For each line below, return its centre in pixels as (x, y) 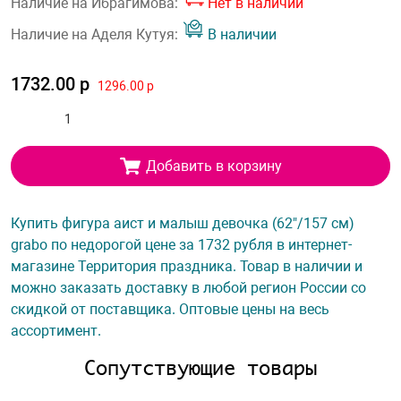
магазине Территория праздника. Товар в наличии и (187, 266)
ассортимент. (56, 331)
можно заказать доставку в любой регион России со (188, 288)
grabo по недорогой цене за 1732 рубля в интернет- (181, 245)
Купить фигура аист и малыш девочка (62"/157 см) (183, 223)
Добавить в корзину (213, 166)
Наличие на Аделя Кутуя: (96, 34)
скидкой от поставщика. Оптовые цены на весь (170, 309)
